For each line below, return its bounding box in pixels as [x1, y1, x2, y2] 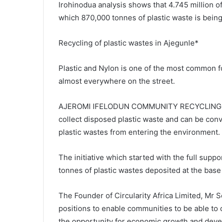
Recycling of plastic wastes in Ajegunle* [58, 38, 199, 48]
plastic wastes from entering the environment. [58, 127, 220, 137]
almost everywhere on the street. [58, 76, 175, 86]
